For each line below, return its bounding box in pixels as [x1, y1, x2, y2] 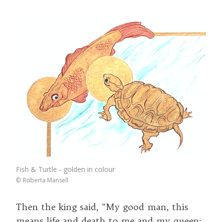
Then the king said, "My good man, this [16, 201, 188, 213]
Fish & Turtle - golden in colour [16, 164, 115, 174]
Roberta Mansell [23, 175, 68, 184]
